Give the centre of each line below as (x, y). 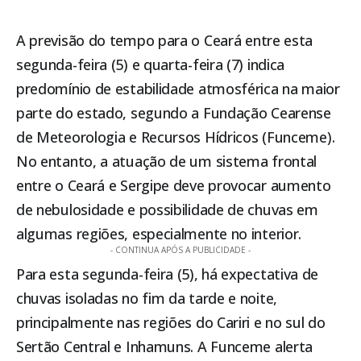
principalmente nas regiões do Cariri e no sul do (171, 323)
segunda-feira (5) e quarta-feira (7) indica (151, 65)
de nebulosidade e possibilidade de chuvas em (167, 210)
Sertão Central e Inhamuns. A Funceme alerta (165, 347)
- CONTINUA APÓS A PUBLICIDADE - (180, 250)
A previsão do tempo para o (110, 41)
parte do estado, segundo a (110, 113)
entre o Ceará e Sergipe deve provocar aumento (174, 186)
